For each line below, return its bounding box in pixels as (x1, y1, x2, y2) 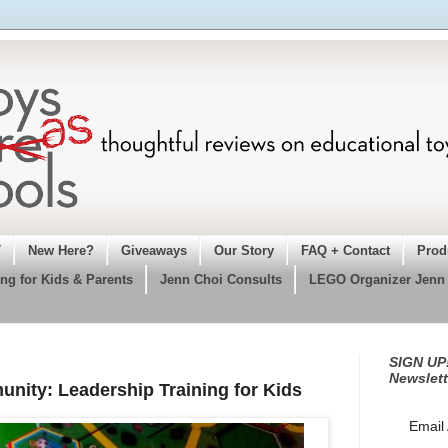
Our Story (213, 243, 274, 258)
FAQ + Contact (300, 243, 390, 258)
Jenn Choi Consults (159, 272, 282, 287)
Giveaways (120, 243, 187, 258)
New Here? (27, 243, 94, 258)
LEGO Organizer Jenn (308, 272, 445, 287)
